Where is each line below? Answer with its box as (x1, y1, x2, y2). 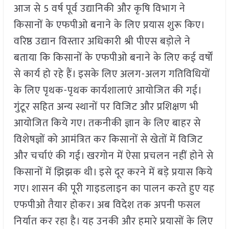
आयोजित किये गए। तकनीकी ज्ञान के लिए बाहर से (13, 114, 201, 132)
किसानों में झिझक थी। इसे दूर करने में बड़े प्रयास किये (13, 164, 213, 181)
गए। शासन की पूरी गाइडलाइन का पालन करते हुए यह (13, 180, 215, 198)
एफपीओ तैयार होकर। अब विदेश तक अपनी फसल (13, 196, 201, 214)
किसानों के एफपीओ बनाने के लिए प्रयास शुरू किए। (13, 16, 204, 34)
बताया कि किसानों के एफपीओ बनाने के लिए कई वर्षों (13, 49, 213, 67)
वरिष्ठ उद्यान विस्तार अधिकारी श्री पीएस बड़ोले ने (13, 33, 191, 51)
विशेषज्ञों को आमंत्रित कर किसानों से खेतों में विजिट (13, 131, 203, 149)
